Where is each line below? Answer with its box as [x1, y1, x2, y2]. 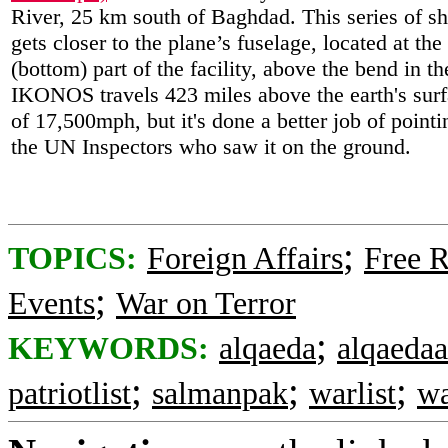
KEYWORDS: [8, 331, 209, 366]
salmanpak [152, 376, 288, 411]
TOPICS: [8, 241, 137, 276]
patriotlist [8, 376, 131, 411]
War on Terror [116, 286, 296, 321]
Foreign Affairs [147, 241, 343, 276]
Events [8, 286, 95, 321]
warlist [309, 376, 396, 411]
